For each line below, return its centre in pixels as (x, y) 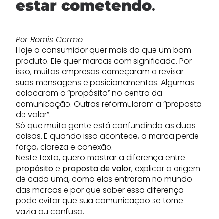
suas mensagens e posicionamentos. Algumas (105, 82)
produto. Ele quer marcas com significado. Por (104, 61)
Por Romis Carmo (49, 39)
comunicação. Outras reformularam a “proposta (109, 104)
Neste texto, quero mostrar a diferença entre (100, 158)
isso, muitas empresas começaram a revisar (100, 72)
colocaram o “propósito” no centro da (89, 93)
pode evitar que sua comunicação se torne (99, 201)
